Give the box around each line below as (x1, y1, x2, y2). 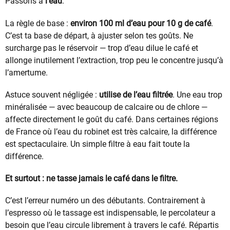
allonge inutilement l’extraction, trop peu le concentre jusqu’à (5, 55, 223, 65)
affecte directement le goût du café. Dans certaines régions (5, 114, 218, 124)
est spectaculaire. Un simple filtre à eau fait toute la (5, 139, 190, 149)
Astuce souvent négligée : (5, 89, 99, 100)
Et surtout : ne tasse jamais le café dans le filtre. (5, 174, 178, 184)
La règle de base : (5, 18, 70, 28)
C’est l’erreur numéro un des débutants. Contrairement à (5, 196, 205, 206)
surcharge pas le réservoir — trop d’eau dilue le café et (5, 43, 198, 53)
